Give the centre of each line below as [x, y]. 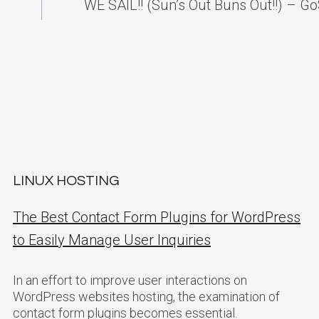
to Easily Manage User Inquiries [112, 240]
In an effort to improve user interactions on [130, 280]
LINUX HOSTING [66, 181]
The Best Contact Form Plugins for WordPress [157, 217]
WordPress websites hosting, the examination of [146, 297]
